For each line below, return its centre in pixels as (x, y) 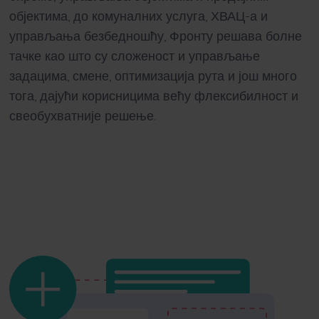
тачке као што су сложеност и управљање (134, 55)
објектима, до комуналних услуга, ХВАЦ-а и (138, 15)
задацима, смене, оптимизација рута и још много (153, 75)
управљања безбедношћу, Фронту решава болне (155, 35)
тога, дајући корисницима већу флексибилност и (153, 95)
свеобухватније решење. (82, 115)
